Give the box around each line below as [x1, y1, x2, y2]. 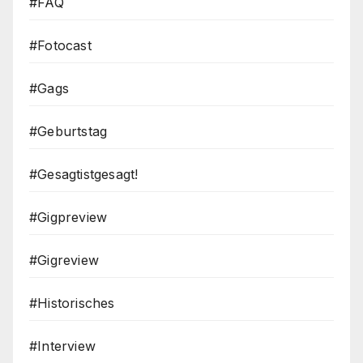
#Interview [29, 338, 96, 355]
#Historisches [29, 295, 115, 312]
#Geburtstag [29, 123, 108, 140]
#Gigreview [29, 252, 99, 269]
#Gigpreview [29, 209, 108, 226]
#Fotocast [29, 37, 92, 54]
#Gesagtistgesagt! [29, 166, 139, 183]
